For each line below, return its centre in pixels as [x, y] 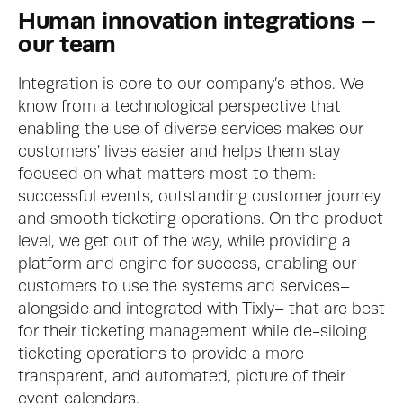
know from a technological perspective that [179, 107]
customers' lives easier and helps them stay [179, 152]
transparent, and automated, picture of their [182, 377]
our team [67, 46]
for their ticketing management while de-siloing [193, 332]
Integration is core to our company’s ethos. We [191, 85]
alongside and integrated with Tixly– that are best [201, 309]
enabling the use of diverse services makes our [191, 130]
